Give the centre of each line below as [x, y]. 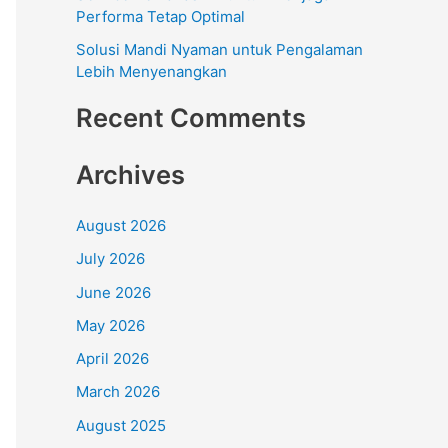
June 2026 [113, 292]
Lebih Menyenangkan [151, 72]
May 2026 [110, 325]
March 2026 [118, 392]
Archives [130, 174]
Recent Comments [191, 117]
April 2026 [112, 358]
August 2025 [121, 425]
